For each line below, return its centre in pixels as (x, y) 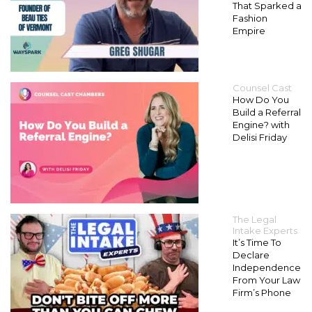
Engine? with (261, 125)
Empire (249, 31)
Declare (251, 255)
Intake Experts (265, 231)
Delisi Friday (260, 138)
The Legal (255, 220)
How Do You (261, 100)
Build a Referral (267, 112)
